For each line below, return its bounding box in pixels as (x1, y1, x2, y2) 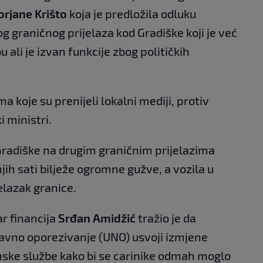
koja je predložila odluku (67, 6, 196, 21)
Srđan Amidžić (58, 211, 138, 225)
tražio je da (138, 211, 196, 225)
